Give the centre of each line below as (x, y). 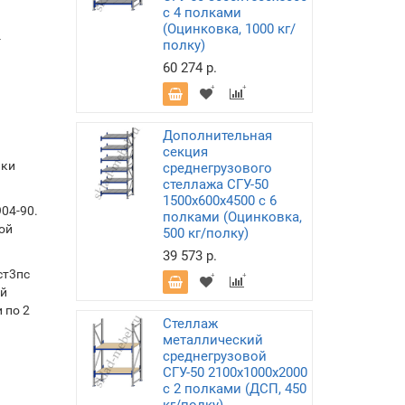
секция (185, 152)
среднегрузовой (214, 356)
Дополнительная (217, 136)
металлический (212, 340)
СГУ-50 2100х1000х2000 (235, 372)
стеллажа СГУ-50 (215, 184)
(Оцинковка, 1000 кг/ (229, 29)
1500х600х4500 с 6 (219, 201)
